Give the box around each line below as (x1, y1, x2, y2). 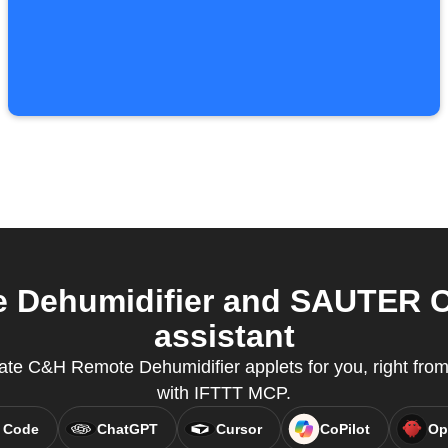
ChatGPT (96, 421, 158, 437)
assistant (153, 318, 295, 354)
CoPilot (319, 421, 370, 437)
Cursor (215, 421, 262, 437)
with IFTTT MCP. (157, 383, 291, 403)
